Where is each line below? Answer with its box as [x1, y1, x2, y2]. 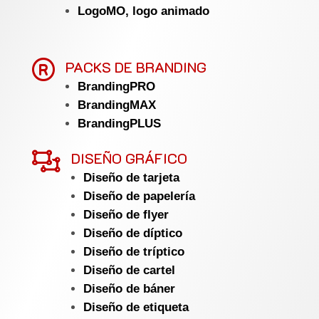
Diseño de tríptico [83, 244, 184, 258]
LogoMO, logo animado [77, 4, 209, 18]
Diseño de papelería [83, 189, 195, 203]
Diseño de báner [83, 281, 175, 296]
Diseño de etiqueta [83, 300, 189, 314]
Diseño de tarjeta [83, 170, 179, 184]
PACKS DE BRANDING [65, 57, 206, 76]
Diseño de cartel [83, 263, 175, 277]
